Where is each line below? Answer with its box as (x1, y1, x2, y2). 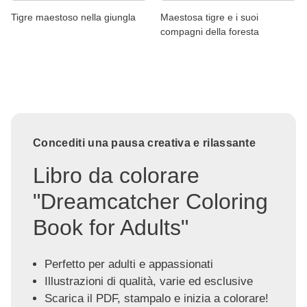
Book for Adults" (33, 214, 188, 240)
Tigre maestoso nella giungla (11, 11, 136, 23)
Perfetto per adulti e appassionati (44, 257, 213, 271)
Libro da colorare (33, 162, 199, 188)
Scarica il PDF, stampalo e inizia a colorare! (44, 291, 269, 305)
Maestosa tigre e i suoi (160, 11, 258, 23)
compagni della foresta (160, 25, 259, 37)
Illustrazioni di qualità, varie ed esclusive (44, 274, 253, 288)
